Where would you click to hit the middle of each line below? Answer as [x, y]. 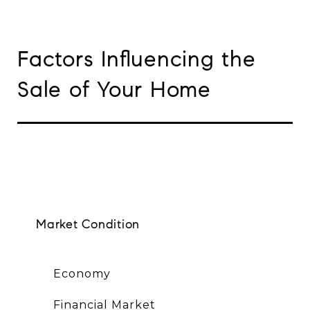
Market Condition [88, 225]
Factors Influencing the [137, 59]
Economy [82, 274]
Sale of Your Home [114, 90]
